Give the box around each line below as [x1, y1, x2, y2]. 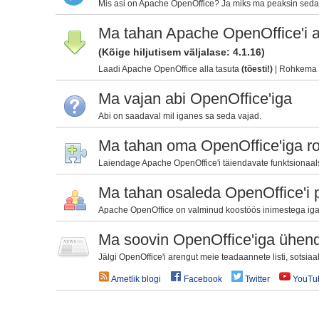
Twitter [244, 274, 270, 283]
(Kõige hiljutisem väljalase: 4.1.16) [98, 46, 265, 58]
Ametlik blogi [110, 274, 161, 283]
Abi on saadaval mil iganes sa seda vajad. [98, 111, 261, 120]
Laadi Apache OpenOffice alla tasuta [98, 64, 241, 73]
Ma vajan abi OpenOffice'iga [98, 89, 292, 108]
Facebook [183, 274, 222, 283]
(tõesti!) [241, 64, 273, 73]
